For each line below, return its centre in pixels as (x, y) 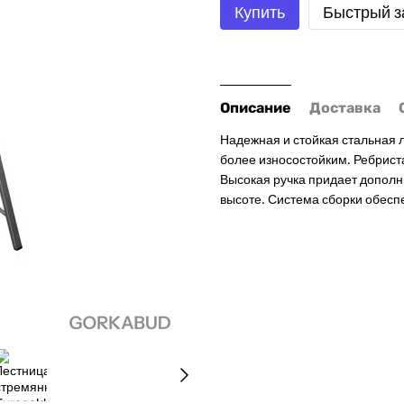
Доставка (345, 108)
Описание (256, 108)
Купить (260, 13)
